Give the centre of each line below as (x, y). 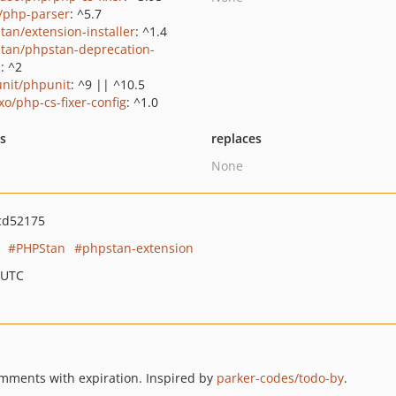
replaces (236, 138)
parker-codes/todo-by (280, 378)
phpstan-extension (138, 248)
